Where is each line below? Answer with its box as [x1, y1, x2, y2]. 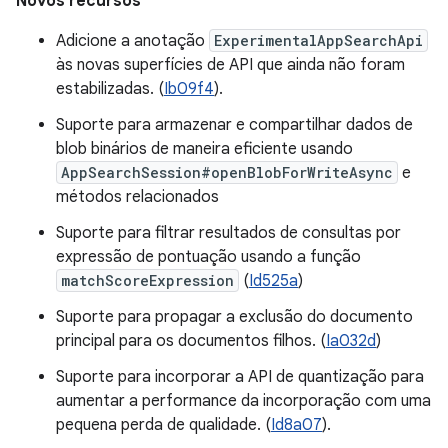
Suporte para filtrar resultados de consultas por [56, 223, 401, 243]
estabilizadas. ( [56, 79, 164, 99]
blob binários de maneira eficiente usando [56, 139, 353, 159]
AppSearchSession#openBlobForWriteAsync [61, 163, 393, 182]
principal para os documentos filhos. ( [56, 331, 326, 351]
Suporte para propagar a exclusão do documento [56, 307, 413, 327]
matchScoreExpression [61, 271, 234, 290]
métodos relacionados [56, 187, 219, 207]
